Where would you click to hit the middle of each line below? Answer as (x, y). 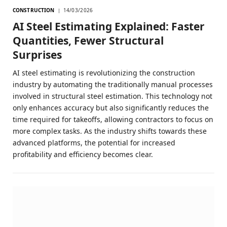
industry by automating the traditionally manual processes (113, 84)
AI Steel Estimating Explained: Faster (109, 26)
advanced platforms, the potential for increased (94, 142)
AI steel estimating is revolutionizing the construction (104, 72)
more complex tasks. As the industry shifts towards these (110, 131)
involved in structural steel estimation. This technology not (112, 96)
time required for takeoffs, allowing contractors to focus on (113, 119)
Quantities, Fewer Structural (88, 40)
